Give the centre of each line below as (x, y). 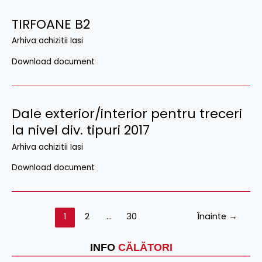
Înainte (213, 217)
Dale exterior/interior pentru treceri (127, 114)
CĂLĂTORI (145, 248)
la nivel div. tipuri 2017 (81, 130)
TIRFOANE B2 (51, 24)
